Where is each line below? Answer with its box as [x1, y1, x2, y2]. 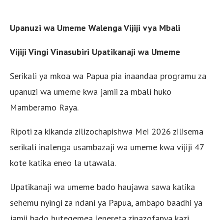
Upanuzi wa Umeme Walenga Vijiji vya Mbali [10, 22, 180, 33]
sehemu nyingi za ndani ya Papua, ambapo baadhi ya [10, 196, 202, 208]
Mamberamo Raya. [10, 101, 79, 113]
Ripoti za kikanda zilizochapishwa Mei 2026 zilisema [10, 125, 203, 137]
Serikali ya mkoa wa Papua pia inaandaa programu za [10, 70, 206, 82]
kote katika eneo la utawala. [10, 157, 116, 168]
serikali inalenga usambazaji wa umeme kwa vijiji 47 [10, 141, 204, 153]
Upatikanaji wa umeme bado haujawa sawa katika [10, 181, 195, 192]
